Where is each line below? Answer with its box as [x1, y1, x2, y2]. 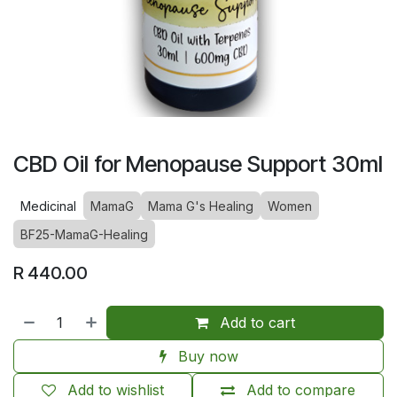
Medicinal [20, 198, 76, 214]
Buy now [173, 346, 238, 365]
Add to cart [215, 313, 296, 331]
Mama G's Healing [148, 198, 253, 214]
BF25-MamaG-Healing [20, 226, 148, 242]
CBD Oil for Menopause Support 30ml [13, 150, 383, 177]
